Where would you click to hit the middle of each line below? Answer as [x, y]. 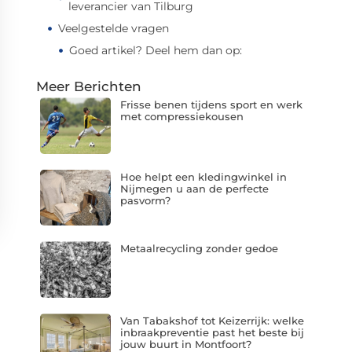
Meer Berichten [89, 86]
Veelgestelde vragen [114, 28]
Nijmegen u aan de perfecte [194, 188]
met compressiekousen [181, 116]
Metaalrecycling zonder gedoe [199, 249]
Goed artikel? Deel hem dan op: [156, 50]
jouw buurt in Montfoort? [185, 344]
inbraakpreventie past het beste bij [212, 332]
